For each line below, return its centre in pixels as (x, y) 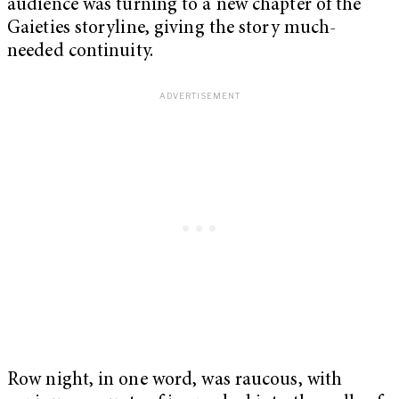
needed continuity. (80, 52)
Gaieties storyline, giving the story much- (172, 28)
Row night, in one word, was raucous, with (175, 380)
